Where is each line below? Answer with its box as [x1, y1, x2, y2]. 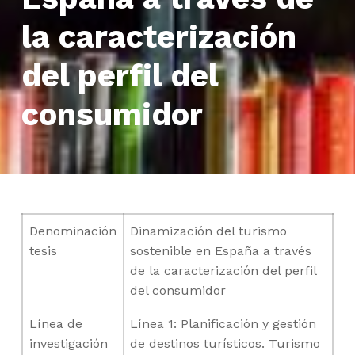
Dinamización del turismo [129, 223, 287, 239]
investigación [29, 336, 108, 352]
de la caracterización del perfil [129, 263, 317, 279]
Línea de [29, 316, 82, 332]
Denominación [29, 223, 116, 239]
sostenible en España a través [129, 243, 311, 259]
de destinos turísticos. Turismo [129, 336, 320, 352]
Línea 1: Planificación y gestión [129, 316, 316, 332]
